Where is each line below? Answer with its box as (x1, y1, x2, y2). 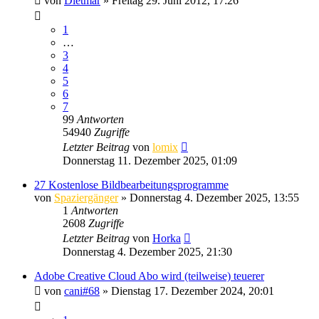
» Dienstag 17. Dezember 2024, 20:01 (100, 284, 274, 297)
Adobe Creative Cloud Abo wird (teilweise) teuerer (34, 269, 264, 282)
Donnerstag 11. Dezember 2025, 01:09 (63, 154, 237, 167)
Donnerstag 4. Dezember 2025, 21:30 (63, 245, 232, 258)
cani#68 (64, 284, 100, 297)
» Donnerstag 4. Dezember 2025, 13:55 (118, 191, 299, 204)
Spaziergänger (54, 191, 118, 204)
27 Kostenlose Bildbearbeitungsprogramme (34, 178, 229, 191)
